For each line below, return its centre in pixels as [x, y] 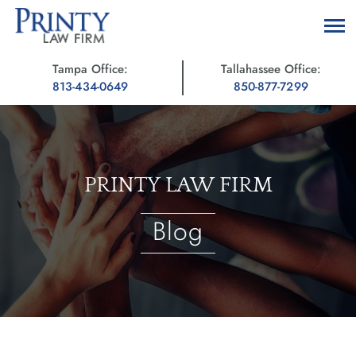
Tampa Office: [91, 70]
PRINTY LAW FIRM [178, 185]
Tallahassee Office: [271, 70]
